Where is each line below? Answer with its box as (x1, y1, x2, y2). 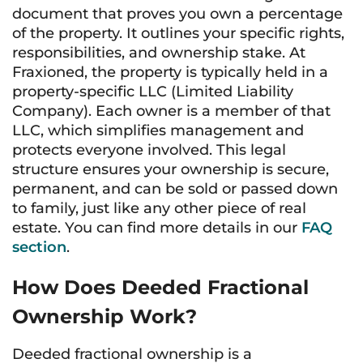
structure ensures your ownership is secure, (12, 160, 329, 178)
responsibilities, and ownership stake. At (12, 44, 305, 62)
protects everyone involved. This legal (12, 141, 286, 159)
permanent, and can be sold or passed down (12, 180, 338, 198)
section (12, 238, 66, 256)
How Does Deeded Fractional (12, 275, 309, 299)
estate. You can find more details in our (12, 219, 301, 237)
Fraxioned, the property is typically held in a (12, 63, 328, 81)
